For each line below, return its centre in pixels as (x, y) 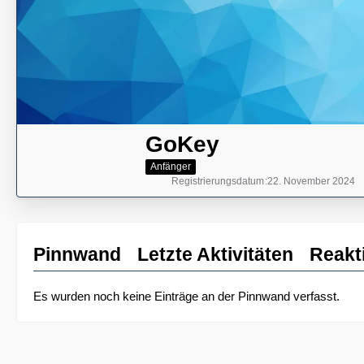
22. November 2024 (311, 181)
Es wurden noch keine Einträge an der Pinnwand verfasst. (186, 296)
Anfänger (171, 166)
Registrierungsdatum (218, 181)
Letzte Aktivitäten (215, 254)
